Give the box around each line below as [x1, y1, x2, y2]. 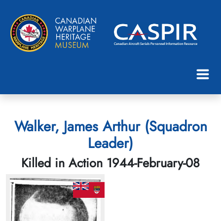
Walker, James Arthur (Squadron [14, 115, 207, 137]
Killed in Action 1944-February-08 [21, 153, 200, 172]
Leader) [88, 132, 133, 153]
